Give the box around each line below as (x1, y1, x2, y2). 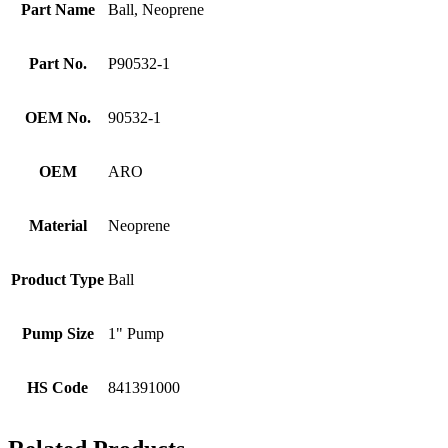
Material (28, 217, 87, 235)
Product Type (11, 271, 104, 289)
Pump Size (21, 325, 94, 343)
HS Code (27, 379, 88, 397)
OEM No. (24, 109, 91, 127)
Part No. (28, 55, 87, 73)
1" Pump (108, 325, 164, 343)
